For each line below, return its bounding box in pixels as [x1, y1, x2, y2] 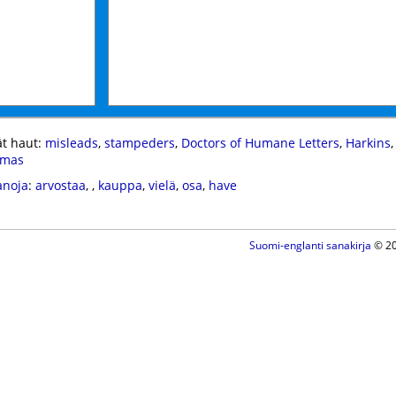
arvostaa [34, 177, 86, 194]
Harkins [345, 134, 391, 151]
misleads [44, 134, 98, 151]
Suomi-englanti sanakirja [248, 238, 371, 253]
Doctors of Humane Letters [180, 134, 339, 151]
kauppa [97, 177, 142, 194]
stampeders [103, 134, 175, 151]
